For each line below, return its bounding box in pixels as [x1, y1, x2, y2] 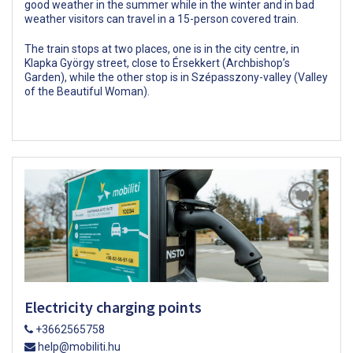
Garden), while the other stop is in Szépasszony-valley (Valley [24, 70, 328, 84]
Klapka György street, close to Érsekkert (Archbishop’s [24, 56, 290, 69]
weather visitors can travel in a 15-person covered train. [24, 12, 299, 25]
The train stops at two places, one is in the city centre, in [24, 42, 299, 55]
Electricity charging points [24, 297, 202, 318]
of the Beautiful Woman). [24, 84, 150, 98]
